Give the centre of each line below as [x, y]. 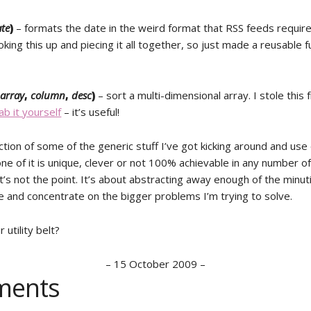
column [48, 95]
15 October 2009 [155, 264]
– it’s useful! [91, 112]
